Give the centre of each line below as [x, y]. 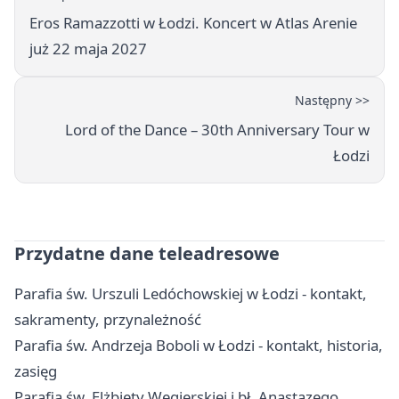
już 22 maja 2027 [88, 49]
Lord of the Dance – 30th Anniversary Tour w [217, 130]
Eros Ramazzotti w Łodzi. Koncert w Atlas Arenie [193, 23]
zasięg [36, 371]
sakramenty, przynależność [108, 320]
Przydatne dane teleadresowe [147, 254]
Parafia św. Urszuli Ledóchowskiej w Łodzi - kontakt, [191, 294]
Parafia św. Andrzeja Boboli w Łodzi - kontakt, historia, [199, 346]
